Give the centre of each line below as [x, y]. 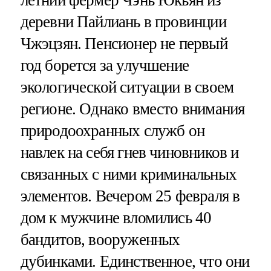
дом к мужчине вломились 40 [116, 217]
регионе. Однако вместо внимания [132, 109]
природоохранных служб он [113, 130]
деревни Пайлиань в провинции [123, 21]
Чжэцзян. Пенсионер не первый [124, 43]
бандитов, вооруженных [100, 239]
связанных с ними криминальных [128, 174]
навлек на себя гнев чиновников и [129, 152]
